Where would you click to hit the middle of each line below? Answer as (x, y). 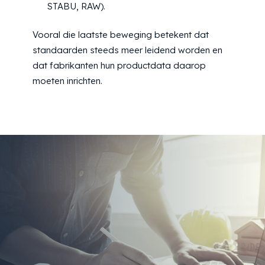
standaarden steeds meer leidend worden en (127, 50)
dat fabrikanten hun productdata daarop (119, 66)
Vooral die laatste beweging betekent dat (121, 35)
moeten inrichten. (67, 81)
